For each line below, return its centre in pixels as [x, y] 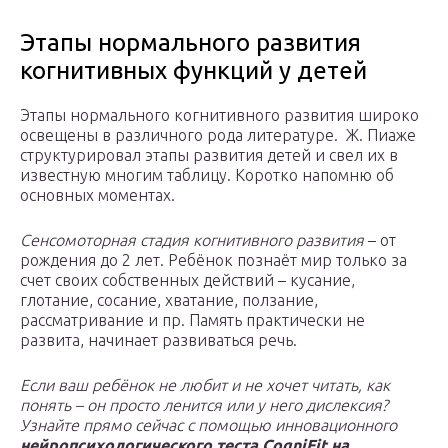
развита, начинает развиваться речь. [158, 340]
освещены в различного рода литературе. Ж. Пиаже [218, 135]
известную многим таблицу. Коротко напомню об [207, 175]
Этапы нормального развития [190, 43]
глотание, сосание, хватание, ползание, [169, 300]
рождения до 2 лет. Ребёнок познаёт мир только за [213, 260]
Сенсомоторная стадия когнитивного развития [192, 240]
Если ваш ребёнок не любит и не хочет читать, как [205, 385]
